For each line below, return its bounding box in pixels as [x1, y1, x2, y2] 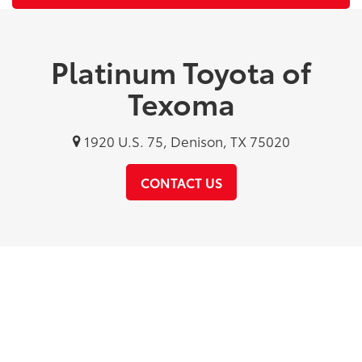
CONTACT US [140, 172, 222, 192]
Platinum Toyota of [51, 50, 311, 92]
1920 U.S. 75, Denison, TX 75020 [80, 131, 290, 150]
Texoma [127, 82, 235, 124]
